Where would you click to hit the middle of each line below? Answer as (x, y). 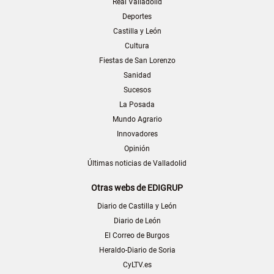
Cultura (137, 46)
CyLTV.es (137, 265)
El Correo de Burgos (137, 236)
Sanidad (137, 76)
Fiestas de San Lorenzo (137, 61)
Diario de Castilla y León (137, 206)
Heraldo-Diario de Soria (137, 250)
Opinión (137, 149)
